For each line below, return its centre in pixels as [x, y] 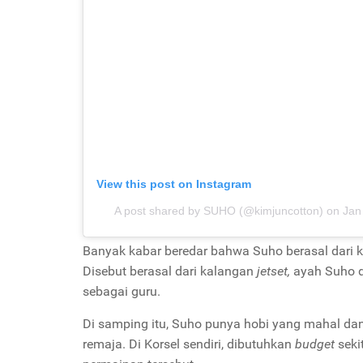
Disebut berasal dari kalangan [170, 271]
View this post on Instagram [174, 184]
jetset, [273, 271]
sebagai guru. [122, 291]
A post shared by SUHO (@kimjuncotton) [219, 211]
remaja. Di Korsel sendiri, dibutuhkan [189, 344]
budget [316, 344]
